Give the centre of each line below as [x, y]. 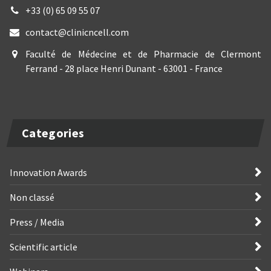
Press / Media [37, 222]
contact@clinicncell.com [77, 32]
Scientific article [44, 247]
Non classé [32, 198]
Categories [53, 133]
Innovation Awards [48, 173]
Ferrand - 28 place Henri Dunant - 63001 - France [124, 69]
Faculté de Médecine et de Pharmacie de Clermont [143, 54]
